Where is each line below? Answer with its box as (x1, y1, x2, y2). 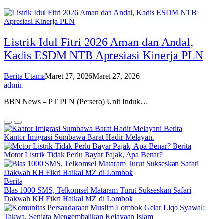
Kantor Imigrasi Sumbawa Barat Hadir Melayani (4, 132, 154, 141)
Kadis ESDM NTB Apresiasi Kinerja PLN (4, 48, 203, 62)
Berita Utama (4, 71, 45, 80)
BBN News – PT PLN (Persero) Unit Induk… (4, 97, 148, 106)
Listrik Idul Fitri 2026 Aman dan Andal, (4, 35, 193, 48)
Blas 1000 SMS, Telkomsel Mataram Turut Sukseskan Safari (4, 185, 191, 194)
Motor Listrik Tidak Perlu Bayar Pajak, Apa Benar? (4, 150, 163, 159)
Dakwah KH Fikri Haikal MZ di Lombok (4, 194, 133, 203)
